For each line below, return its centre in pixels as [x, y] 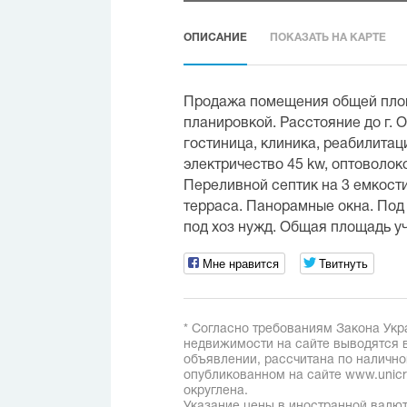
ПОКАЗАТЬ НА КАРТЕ [328, 38]
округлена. [216, 391]
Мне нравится [241, 263]
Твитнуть [343, 263]
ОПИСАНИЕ [215, 38]
